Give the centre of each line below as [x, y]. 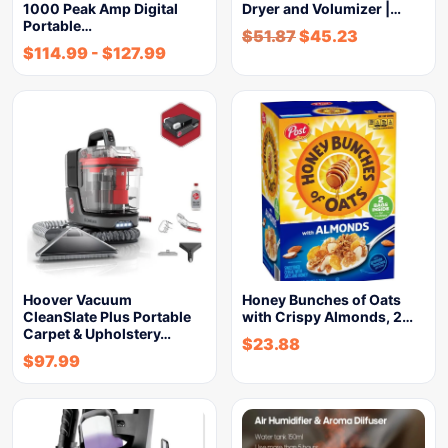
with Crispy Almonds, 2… [327, 316]
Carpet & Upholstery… [97, 333]
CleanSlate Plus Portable [107, 316]
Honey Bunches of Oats [321, 299]
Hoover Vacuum [77, 299]
